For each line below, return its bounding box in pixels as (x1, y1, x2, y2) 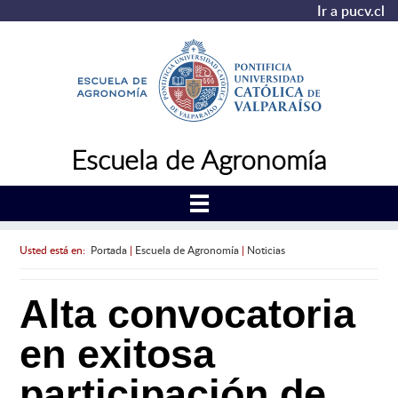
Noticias (246, 242, 285, 257)
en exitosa (19, 331, 215, 378)
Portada (90, 242, 127, 257)
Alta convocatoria (19, 291, 355, 338)
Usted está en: (19, 242, 91, 257)
